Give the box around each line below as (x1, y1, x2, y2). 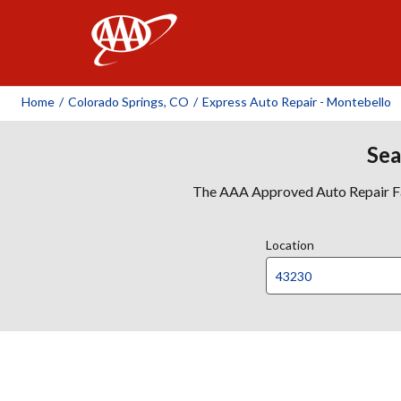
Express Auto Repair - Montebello (202, 94, 391, 109)
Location (266, 237, 314, 252)
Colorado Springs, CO (68, 94, 189, 109)
